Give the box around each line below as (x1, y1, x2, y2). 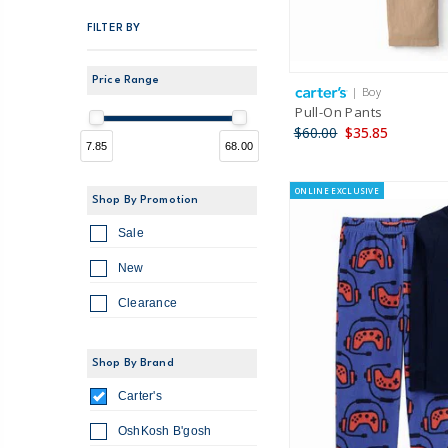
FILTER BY (87, 22, 141, 34)
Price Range (92, 74, 160, 86)
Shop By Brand (92, 358, 174, 370)
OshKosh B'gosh (118, 424, 212, 439)
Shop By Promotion (92, 194, 199, 206)
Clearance (118, 295, 178, 310)
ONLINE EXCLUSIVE (295, 185, 380, 197)
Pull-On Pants (295, 103, 383, 122)
